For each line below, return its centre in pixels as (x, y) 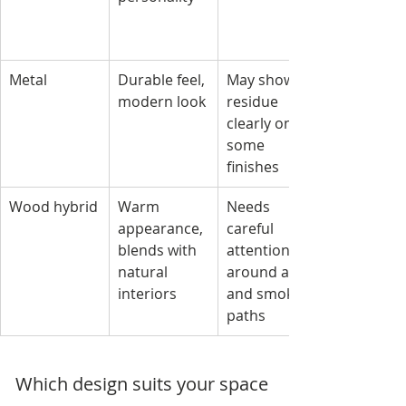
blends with (159, 251)
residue (254, 102)
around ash (268, 272)
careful (252, 229)
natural (145, 272)
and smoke (266, 294)
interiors (147, 294)
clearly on (261, 124)
